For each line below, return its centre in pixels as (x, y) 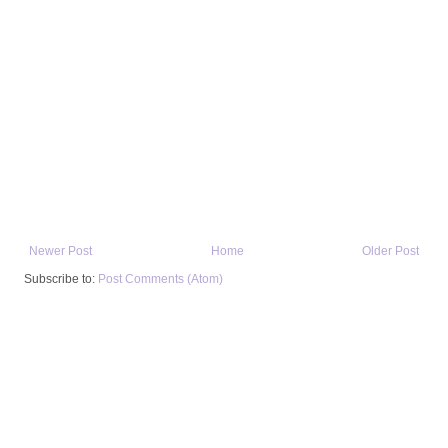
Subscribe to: (61, 278)
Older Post (390, 250)
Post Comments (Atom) (160, 278)
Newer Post (60, 250)
